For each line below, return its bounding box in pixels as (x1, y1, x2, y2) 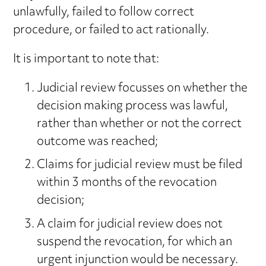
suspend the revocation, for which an (37, 230, 233, 255)
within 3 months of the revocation (37, 171, 217, 196)
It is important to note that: (13, 47, 160, 72)
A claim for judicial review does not (37, 212, 223, 237)
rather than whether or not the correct (37, 112, 242, 137)
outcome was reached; (37, 129, 159, 154)
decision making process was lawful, (37, 94, 229, 119)
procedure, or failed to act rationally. (13, 18, 210, 43)
